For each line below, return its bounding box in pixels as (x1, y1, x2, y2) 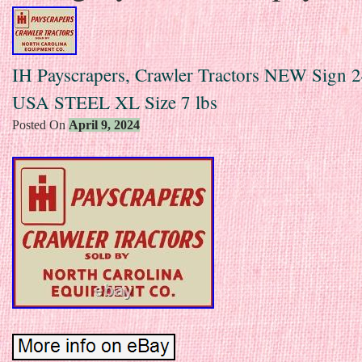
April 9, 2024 (69, 117, 140, 132)
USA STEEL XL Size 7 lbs (12, 89, 217, 114)
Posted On (12, 117, 69, 132)
